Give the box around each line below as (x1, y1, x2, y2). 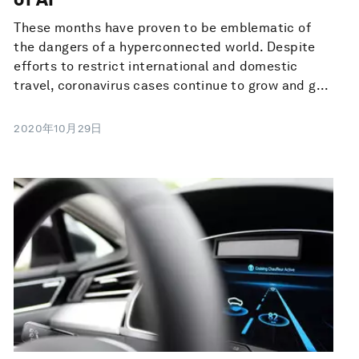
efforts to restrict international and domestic (14, 58, 298, 75)
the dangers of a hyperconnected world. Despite (14, 39, 316, 55)
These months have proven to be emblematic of (14, 20, 311, 36)
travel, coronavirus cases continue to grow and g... (14, 78, 329, 94)
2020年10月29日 (14, 122, 103, 135)
